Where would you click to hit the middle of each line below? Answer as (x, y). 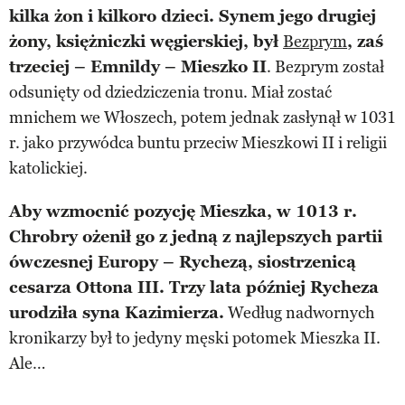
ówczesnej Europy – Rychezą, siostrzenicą (183, 262)
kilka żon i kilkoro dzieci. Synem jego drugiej (193, 16)
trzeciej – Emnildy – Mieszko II (138, 66)
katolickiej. (48, 168)
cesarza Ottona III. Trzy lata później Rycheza (194, 287)
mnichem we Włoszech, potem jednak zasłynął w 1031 (202, 117)
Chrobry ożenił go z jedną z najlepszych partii (196, 236)
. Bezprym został (325, 66)
